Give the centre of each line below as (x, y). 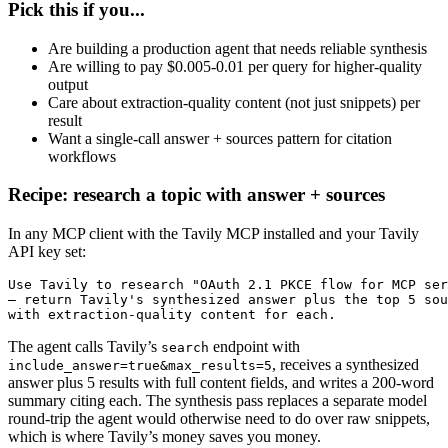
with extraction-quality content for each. (172, 314)
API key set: (47, 251)
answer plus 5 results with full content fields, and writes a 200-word (221, 382)
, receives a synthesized (345, 364)
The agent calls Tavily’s (84, 346)
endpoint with (254, 346)
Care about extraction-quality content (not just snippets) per (234, 102)
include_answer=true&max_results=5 (140, 365)
